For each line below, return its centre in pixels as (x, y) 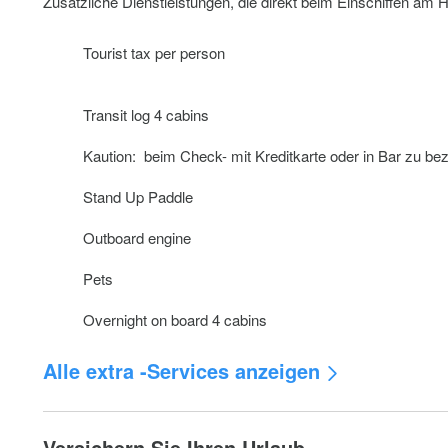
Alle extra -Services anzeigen (182, 370)
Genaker (112, 416)
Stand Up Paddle (138, 196)
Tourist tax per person (154, 52)
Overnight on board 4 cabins (175, 319)
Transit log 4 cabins (146, 114)
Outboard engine (137, 237)
